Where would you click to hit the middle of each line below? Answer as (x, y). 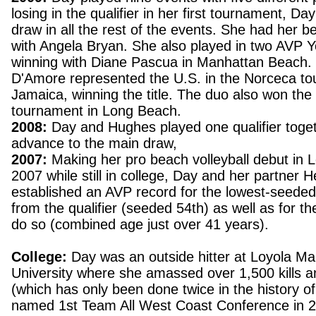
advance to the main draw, (94, 143)
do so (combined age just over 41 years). (140, 224)
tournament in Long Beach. (96, 111)
